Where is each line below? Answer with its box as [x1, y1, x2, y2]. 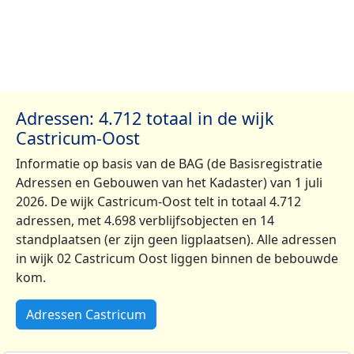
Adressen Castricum [26, 305, 146, 323]
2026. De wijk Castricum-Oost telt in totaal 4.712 [16, 192, 301, 210]
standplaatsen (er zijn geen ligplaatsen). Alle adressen [16, 230, 337, 248]
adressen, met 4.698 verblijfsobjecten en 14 [16, 211, 274, 229]
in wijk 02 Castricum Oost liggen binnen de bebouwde [16, 249, 338, 267]
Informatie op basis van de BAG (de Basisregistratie [16, 154, 322, 172]
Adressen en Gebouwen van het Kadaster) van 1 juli [16, 173, 322, 191]
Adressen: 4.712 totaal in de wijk [16, 106, 274, 130]
